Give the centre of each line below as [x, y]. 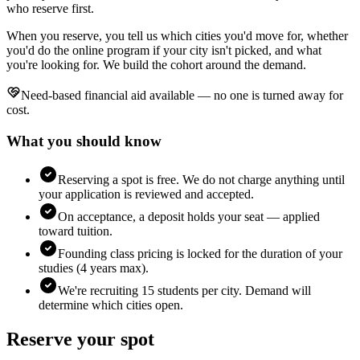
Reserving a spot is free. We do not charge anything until [201, 180]
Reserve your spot [80, 340]
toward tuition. [76, 231]
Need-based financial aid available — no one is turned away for [182, 95]
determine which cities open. [111, 305]
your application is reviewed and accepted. [146, 194]
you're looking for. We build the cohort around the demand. [156, 65]
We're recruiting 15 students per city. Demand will [184, 291]
